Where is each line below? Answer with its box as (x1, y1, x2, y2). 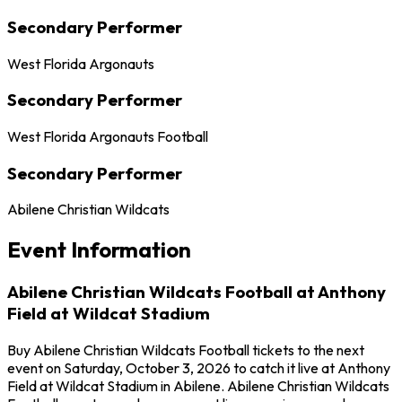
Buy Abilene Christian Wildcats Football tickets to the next (7, 340, 364, 359)
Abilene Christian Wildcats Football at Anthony (7, 281, 386, 303)
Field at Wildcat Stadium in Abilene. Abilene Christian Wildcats (7, 376, 389, 395)
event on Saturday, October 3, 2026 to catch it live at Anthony (7, 358, 390, 377)
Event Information (7, 236, 191, 264)
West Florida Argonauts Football (7, 127, 208, 145)
